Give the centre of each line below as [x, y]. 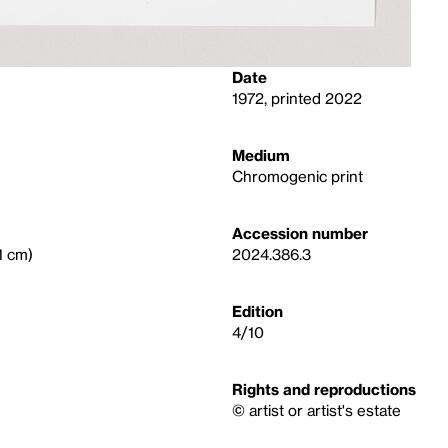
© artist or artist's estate [316, 410]
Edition [257, 311]
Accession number [300, 233]
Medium [261, 155]
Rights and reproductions [324, 389]
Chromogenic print [297, 176]
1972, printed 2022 [297, 98]
